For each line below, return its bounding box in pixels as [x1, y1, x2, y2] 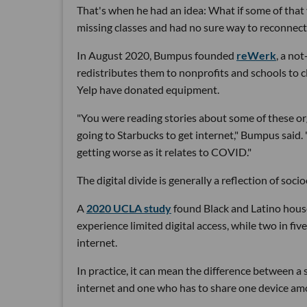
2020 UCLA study [86, 201, 171, 215]
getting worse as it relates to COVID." [77, 145, 251, 159]
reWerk [236, 49, 276, 62]
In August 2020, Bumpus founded [77, 49, 236, 62]
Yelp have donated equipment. [77, 83, 219, 97]
